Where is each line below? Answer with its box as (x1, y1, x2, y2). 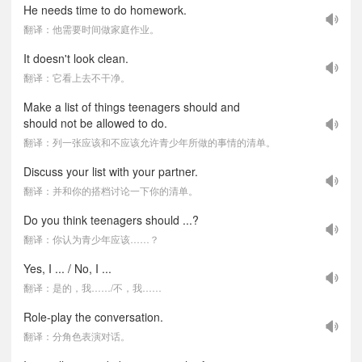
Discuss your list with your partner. (23, 163, 198, 179)
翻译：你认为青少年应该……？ (23, 232, 159, 246)
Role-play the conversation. (23, 309, 163, 325)
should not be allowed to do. (23, 115, 167, 131)
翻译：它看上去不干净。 (23, 70, 130, 84)
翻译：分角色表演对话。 (23, 329, 130, 343)
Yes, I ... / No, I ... (23, 260, 112, 276)
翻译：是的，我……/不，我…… (23, 280, 162, 294)
